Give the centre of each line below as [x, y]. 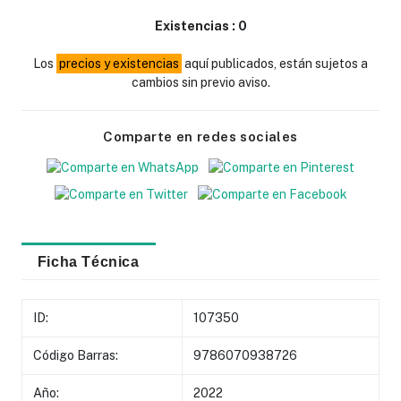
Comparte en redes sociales [200, 136]
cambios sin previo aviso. [200, 82]
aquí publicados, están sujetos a [274, 63]
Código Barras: [76, 355]
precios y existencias [119, 63]
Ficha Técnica [88, 261]
